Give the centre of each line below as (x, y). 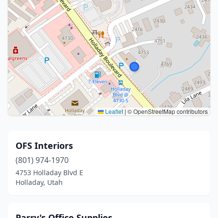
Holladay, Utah (39, 182)
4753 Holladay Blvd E (49, 173)
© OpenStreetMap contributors (167, 111)
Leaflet (113, 111)
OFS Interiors (44, 145)
